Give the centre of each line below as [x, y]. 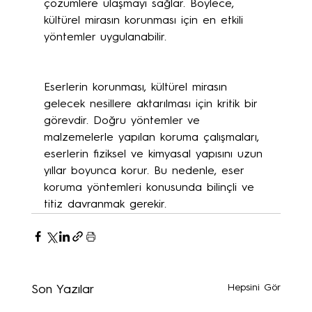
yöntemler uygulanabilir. [105, 37]
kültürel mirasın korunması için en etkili [146, 21]
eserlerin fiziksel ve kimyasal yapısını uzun [155, 154]
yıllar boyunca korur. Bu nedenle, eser [146, 171]
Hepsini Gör [255, 287]
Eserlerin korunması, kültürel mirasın [138, 87]
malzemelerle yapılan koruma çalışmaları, [154, 138]
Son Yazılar [62, 289]
